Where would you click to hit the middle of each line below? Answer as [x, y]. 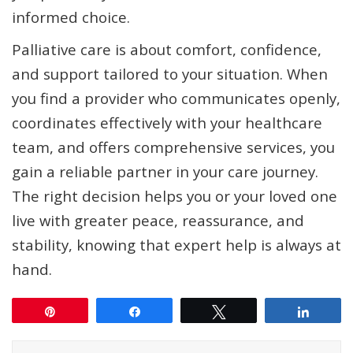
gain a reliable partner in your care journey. [165, 172]
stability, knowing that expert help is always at [176, 245]
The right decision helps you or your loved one [175, 196]
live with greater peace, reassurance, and [158, 221]
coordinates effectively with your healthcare [167, 123]
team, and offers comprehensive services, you [173, 147]
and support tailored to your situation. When [170, 74]
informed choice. [71, 17]
